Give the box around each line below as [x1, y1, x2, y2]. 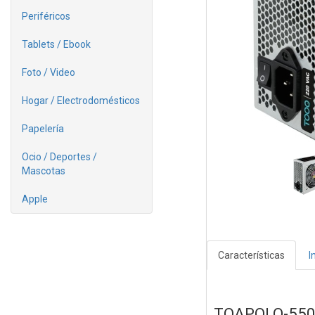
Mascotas [22, 165, 65, 176]
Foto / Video [22, 67, 75, 78]
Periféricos [22, 11, 70, 22]
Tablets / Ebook [22, 39, 91, 50]
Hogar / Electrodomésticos [22, 95, 140, 106]
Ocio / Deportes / [22, 151, 97, 162]
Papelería [22, 123, 64, 134]
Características [217, 250, 285, 262]
